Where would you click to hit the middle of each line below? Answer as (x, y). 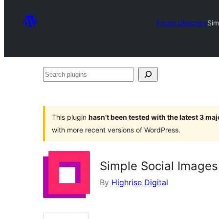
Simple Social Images (159, 166)
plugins (56, 88)
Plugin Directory (182, 22)
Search (55, 74)
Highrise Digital (140, 182)
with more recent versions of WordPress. (116, 130)
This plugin (70, 117)
